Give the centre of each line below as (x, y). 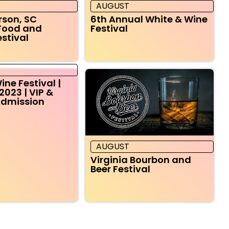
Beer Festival (120, 169)
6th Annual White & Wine (149, 19)
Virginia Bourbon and (141, 159)
